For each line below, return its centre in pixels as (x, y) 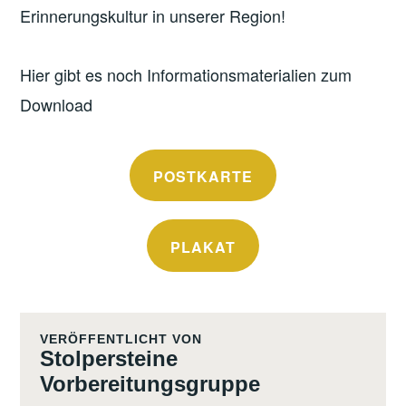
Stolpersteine (108, 359)
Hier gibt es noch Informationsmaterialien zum (186, 75)
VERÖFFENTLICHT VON (121, 339)
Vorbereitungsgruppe (150, 384)
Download (57, 105)
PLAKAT (203, 246)
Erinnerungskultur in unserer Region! (153, 15)
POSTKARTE (203, 177)
